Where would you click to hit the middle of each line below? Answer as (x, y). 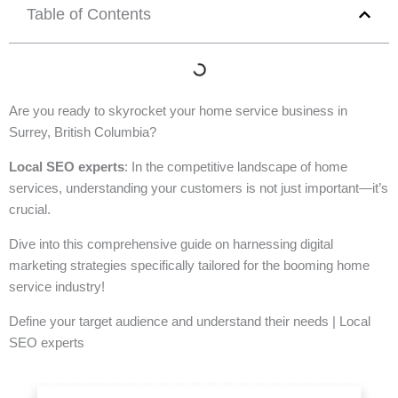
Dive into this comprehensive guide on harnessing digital (171, 244)
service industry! (57, 287)
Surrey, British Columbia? (83, 132)
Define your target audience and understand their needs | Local (190, 321)
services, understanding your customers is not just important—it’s (199, 188)
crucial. (30, 209)
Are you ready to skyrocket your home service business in (178, 111)
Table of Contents (89, 14)
